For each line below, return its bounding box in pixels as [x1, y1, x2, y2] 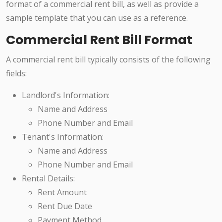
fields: [6, 68, 27, 79]
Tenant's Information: [22, 131, 104, 143]
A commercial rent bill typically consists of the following [6, 54, 211, 65]
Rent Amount [38, 187, 87, 198]
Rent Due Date [38, 201, 92, 212]
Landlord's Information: [22, 90, 110, 101]
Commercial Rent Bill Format [6, 31, 192, 49]
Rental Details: [22, 173, 75, 184]
